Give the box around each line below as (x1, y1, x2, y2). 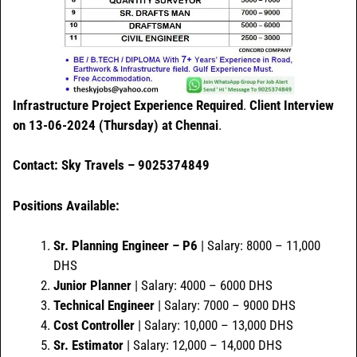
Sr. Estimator (53, 337, 124, 354)
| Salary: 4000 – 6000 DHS (131, 277, 273, 294)
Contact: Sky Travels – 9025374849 (13, 157, 210, 174)
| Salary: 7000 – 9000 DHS (155, 297, 296, 314)
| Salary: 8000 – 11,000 (198, 237, 320, 254)
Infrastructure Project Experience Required (13, 96, 243, 113)
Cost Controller (53, 317, 135, 334)
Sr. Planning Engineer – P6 (53, 237, 198, 254)
